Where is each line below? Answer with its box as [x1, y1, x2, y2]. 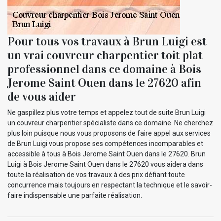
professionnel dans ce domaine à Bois [7, 61, 201, 76]
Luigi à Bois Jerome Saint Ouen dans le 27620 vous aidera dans [7, 160, 203, 168]
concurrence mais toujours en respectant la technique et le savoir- [7, 181, 212, 189]
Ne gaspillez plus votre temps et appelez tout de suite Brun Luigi [7, 108, 206, 116]
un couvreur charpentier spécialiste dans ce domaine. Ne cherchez [7, 118, 213, 127]
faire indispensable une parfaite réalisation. [7, 191, 142, 199]
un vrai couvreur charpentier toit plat [7, 47, 203, 63]
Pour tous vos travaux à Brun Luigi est [7, 34, 207, 49]
